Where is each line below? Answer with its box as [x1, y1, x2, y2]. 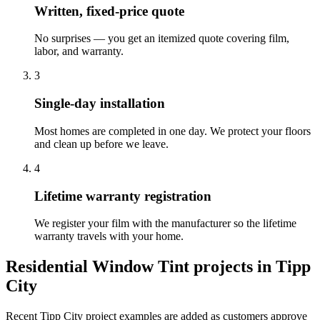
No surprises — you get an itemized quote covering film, [34, 32, 289, 45]
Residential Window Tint [6, 257, 189, 276]
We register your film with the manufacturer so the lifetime [34, 217, 296, 230]
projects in [189, 257, 276, 276]
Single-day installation [34, 96, 165, 111]
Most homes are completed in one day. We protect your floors [34, 124, 311, 137]
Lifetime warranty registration [34, 188, 211, 204]
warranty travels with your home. [34, 230, 184, 243]
